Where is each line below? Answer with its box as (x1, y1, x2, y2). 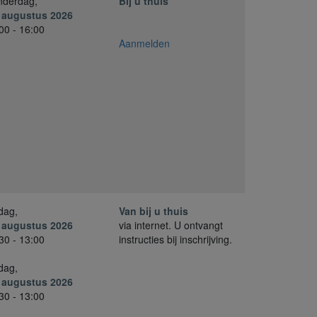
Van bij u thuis (119, 203, 188, 218)
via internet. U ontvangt (119, 217, 223, 232)
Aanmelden (119, 36, 170, 51)
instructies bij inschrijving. (119, 231, 232, 246)
